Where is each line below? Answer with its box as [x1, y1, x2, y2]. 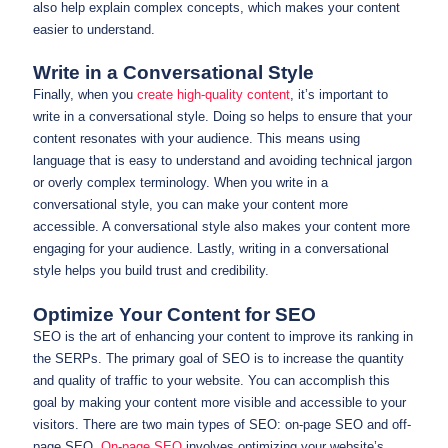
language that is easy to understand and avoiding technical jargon [33, 153, 412, 169]
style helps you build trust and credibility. [33, 263, 269, 279]
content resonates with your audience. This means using [33, 131, 360, 147]
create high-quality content [137, 87, 290, 103]
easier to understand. [33, 21, 155, 37]
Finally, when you [33, 87, 137, 103]
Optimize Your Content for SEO [33, 303, 316, 325]
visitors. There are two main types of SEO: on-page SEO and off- [33, 416, 411, 432]
